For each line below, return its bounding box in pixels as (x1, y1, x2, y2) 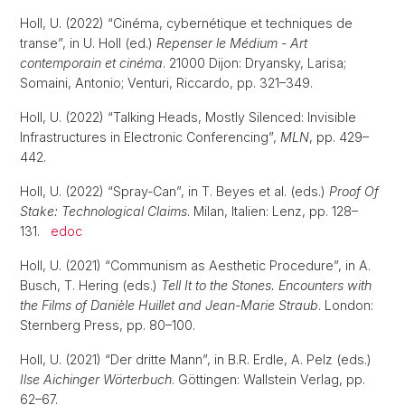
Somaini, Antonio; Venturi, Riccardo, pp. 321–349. (20, 75, 324, 90)
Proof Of (329, 184, 379, 199)
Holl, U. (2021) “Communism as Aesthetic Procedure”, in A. (20, 258, 371, 273)
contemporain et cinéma (20, 55, 163, 71)
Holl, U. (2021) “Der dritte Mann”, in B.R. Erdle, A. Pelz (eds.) (20, 352, 372, 367)
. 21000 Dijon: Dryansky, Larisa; (163, 55, 346, 71)
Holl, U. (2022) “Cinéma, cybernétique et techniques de (20, 15, 353, 31)
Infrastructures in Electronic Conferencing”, (20, 129, 280, 145)
